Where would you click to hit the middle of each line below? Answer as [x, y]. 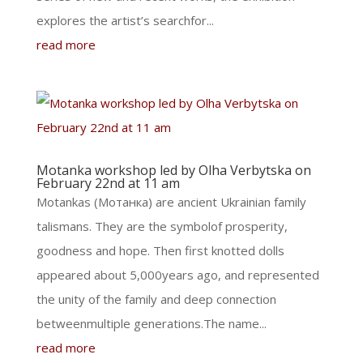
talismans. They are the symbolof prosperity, [162, 226]
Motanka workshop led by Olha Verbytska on [173, 170]
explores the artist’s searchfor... [125, 20]
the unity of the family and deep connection [156, 299]
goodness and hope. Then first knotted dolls [160, 250]
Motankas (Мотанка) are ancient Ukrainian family [171, 202]
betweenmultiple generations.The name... [151, 323]
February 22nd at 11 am [108, 183]
